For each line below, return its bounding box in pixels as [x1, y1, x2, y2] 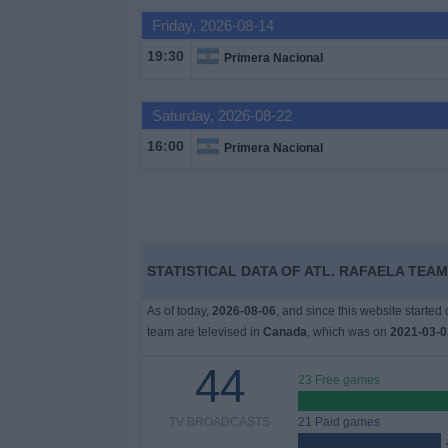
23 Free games [297, 373, 380, 387]
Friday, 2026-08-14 [151, 17, 274, 34]
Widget [15, 93, 64, 110]
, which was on [306, 325, 390, 339]
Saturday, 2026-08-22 [151, 107, 292, 124]
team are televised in [146, 325, 263, 339]
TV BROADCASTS [169, 415, 271, 429]
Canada [262, 325, 307, 339]
